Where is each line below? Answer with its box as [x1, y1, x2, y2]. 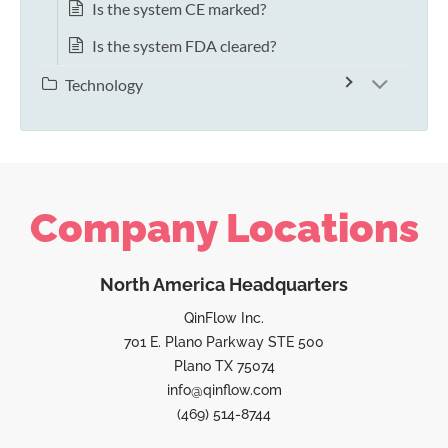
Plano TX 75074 [173, 358, 275, 375]
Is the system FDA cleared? [92, 36, 276, 56]
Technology [65, 75, 143, 95]
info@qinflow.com [166, 382, 282, 399]
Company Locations [29, 204, 419, 252]
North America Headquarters [100, 274, 348, 296]
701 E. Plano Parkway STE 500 [124, 334, 324, 351]
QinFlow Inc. [184, 310, 264, 327]
